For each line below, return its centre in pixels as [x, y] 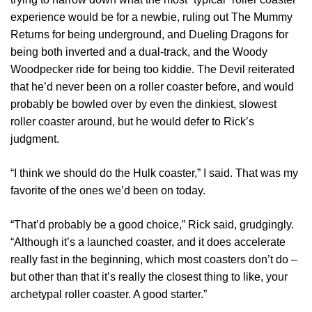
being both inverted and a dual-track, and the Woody [139, 52]
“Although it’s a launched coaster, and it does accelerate [148, 242]
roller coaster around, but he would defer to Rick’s [132, 121]
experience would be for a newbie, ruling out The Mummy [151, 17]
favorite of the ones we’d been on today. [108, 190]
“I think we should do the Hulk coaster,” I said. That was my [154, 173]
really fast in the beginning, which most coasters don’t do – [154, 259]
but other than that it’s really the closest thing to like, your [149, 276]
